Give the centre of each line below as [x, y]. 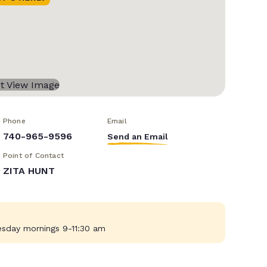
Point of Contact [33, 156]
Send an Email [137, 137]
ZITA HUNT [29, 171]
